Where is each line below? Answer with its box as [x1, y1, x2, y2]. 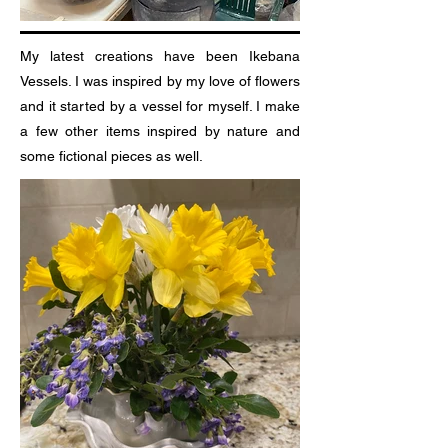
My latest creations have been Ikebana [20, 48, 300, 64]
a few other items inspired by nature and [20, 123, 300, 139]
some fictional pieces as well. [20, 148, 203, 164]
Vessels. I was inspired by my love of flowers [20, 73, 300, 89]
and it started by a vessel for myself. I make [20, 98, 300, 114]
